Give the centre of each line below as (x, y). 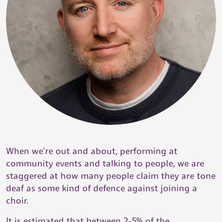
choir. (17, 200)
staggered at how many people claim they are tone (111, 176)
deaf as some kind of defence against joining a (102, 188)
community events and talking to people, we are (105, 163)
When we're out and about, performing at (92, 151)
